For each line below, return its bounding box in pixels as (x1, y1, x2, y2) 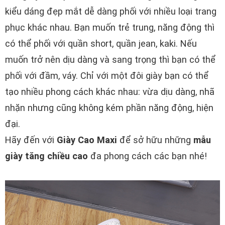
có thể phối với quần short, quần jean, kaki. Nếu (5, 38, 197, 49)
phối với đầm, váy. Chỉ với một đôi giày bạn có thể (5, 70, 208, 81)
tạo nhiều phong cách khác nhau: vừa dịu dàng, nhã (5, 86, 214, 97)
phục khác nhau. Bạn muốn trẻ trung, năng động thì (5, 22, 214, 33)
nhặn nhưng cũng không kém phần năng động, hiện (5, 102, 213, 113)
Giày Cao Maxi (57, 135, 117, 145)
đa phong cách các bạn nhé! (88, 151, 207, 161)
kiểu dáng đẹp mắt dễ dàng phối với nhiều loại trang (5, 6, 216, 17)
